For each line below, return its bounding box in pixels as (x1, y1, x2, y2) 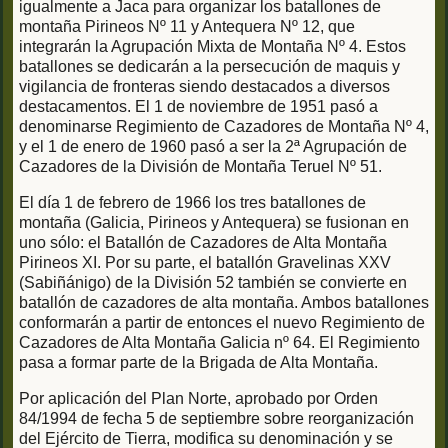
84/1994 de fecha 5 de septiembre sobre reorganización (19, 410, 414, 428)
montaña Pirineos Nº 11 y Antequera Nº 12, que (19, 18, 355, 36)
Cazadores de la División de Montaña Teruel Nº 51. (19, 158, 382, 176)
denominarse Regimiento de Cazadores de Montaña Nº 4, (19, 118, 429, 136)
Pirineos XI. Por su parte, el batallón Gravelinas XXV (19, 254, 391, 272)
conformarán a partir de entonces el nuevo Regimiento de (19, 314, 425, 332)
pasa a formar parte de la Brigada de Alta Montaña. (19, 354, 378, 372)
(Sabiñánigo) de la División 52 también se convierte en (19, 274, 407, 292)
